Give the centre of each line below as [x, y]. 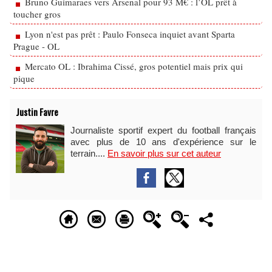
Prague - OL [36, 46]
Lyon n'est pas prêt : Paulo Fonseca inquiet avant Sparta [130, 34]
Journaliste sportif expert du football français [163, 130]
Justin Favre [37, 112]
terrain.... [89, 153]
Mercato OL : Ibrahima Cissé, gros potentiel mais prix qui [134, 66]
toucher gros [37, 14]
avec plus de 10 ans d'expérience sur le [163, 142]
